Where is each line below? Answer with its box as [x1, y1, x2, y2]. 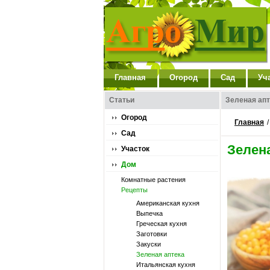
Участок [121, 145, 149, 153]
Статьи [109, 96, 134, 104]
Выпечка [136, 210, 163, 217]
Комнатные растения [121, 176, 186, 183]
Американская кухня [136, 199, 199, 207]
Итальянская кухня [136, 261, 195, 268]
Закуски [136, 240, 161, 248]
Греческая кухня [136, 220, 187, 227]
